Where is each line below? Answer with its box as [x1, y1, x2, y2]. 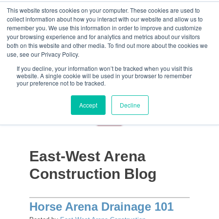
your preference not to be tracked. [17, 79, 106, 87]
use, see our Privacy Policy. [7, 50, 79, 58]
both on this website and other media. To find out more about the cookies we [7, 41, 208, 49]
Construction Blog [29, 165, 156, 182]
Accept [79, 101, 97, 109]
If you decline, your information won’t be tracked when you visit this [17, 64, 193, 72]
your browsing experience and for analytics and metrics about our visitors [7, 32, 200, 41]
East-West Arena [29, 148, 146, 164]
